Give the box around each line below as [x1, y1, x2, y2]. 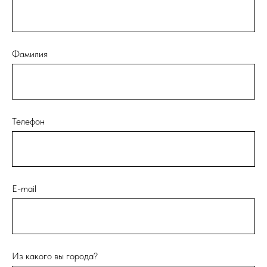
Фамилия [12, 48, 48, 60]
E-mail [12, 182, 36, 194]
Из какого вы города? [12, 250, 98, 262]
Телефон [12, 115, 45, 127]
